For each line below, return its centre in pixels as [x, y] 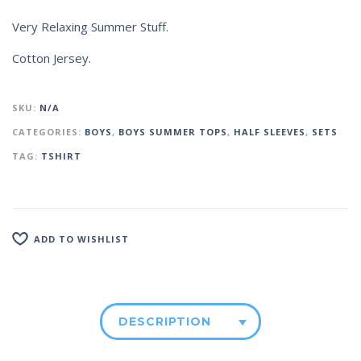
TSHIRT [61, 156]
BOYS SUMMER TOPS [173, 132]
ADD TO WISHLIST [81, 239]
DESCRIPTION [165, 322]
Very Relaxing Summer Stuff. [90, 27]
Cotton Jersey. [52, 58]
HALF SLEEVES [270, 132]
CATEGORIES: [48, 132]
